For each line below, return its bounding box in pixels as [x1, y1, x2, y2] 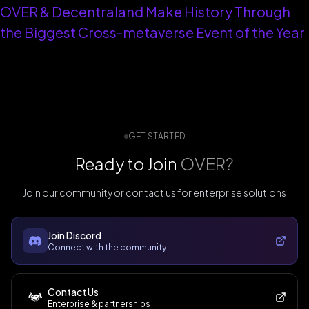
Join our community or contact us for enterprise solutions [23, 186, 286, 199]
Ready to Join [75, 153, 177, 174]
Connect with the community [48, 242, 166, 252]
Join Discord [48, 229, 101, 241]
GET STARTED [128, 131, 186, 141]
